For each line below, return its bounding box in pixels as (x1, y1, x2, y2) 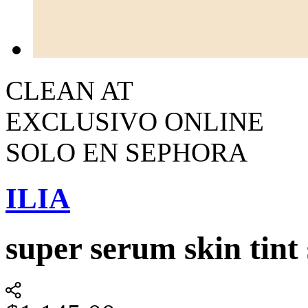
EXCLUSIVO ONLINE (5, 107, 264, 136)
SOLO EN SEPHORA (5, 137, 247, 167)
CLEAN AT (5, 76, 133, 105)
